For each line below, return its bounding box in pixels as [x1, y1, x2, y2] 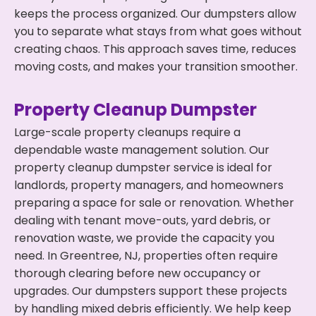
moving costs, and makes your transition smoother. [14, 59, 298, 75]
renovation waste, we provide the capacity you [14, 230, 274, 246]
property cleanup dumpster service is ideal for [14, 159, 272, 176]
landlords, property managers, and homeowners [14, 177, 284, 193]
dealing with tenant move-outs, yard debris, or [14, 212, 271, 229]
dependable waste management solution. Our [14, 142, 269, 158]
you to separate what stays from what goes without [14, 23, 302, 39]
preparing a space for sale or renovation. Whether [14, 195, 294, 211]
